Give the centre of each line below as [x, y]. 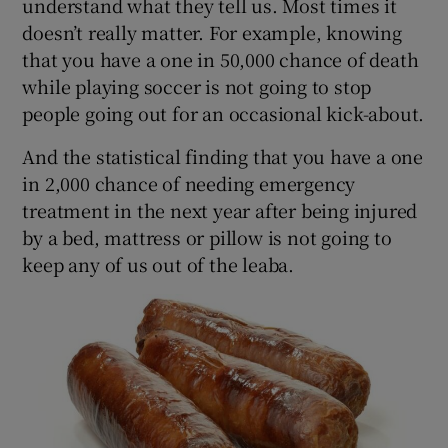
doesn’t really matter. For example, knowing [212, 31]
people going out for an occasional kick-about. [223, 112]
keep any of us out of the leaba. [158, 263]
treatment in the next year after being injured [220, 209]
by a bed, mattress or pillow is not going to [207, 236]
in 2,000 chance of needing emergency [189, 182]
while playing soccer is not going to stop [197, 85]
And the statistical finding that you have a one [223, 155]
